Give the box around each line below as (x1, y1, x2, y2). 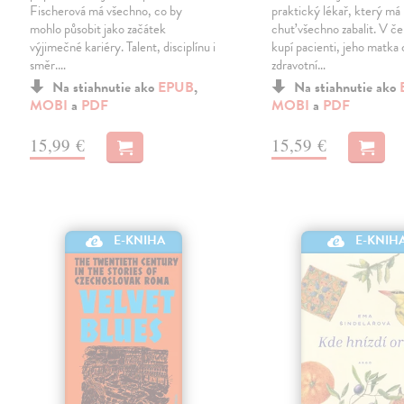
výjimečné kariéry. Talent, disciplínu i (30, 36, 216, 57)
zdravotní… (271, 54, 326, 75)
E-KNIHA (114, 231, 166, 251)
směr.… (30, 54, 67, 75)
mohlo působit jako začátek (30, 18, 167, 39)
